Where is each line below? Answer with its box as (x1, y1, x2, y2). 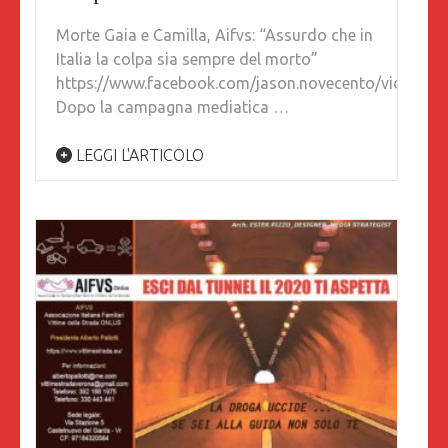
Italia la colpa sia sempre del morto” (56, 50, 318, 69)
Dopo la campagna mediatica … (56, 98, 289, 117)
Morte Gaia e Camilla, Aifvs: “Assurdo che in (56, 26, 373, 45)
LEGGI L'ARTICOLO (72, 146, 204, 165)
